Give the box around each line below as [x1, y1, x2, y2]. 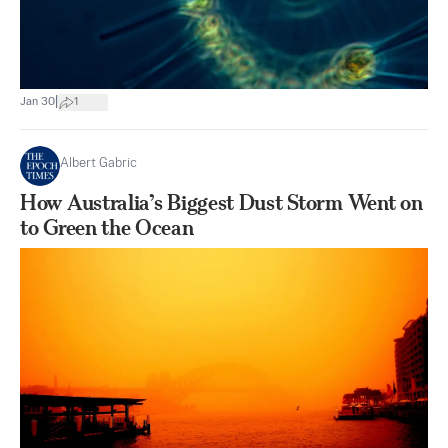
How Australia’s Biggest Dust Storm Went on [20, 189, 423, 215]
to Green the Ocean [20, 214, 194, 240]
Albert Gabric [60, 156, 137, 170]
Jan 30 [20, 96, 55, 109]
